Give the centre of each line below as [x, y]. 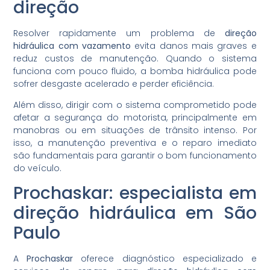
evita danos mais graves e [194, 46]
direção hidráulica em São [135, 213]
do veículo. [38, 168]
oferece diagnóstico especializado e [165, 259]
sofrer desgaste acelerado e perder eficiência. [114, 83]
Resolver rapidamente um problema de [119, 33]
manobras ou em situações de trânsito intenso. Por [135, 130]
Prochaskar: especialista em [135, 193]
